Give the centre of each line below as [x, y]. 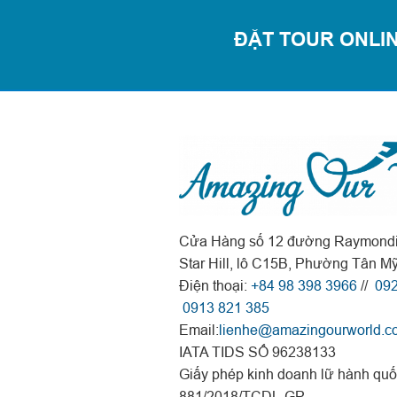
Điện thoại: [215, 285]
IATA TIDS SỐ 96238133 [257, 351]
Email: [199, 329]
